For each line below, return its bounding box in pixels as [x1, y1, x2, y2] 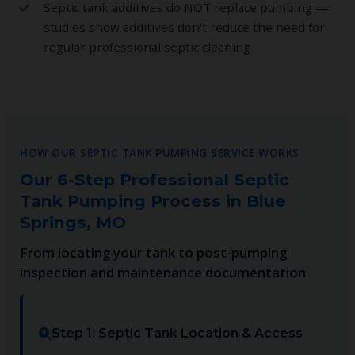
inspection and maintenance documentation [20, 262, 306, 281]
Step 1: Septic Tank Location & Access [52, 325, 303, 341]
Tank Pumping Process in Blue [20, 190, 286, 211]
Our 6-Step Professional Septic [20, 169, 289, 189]
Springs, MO [20, 212, 126, 232]
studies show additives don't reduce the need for [44, 18, 325, 35]
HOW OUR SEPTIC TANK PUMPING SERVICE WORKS [20, 144, 300, 160]
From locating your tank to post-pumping [20, 242, 287, 261]
